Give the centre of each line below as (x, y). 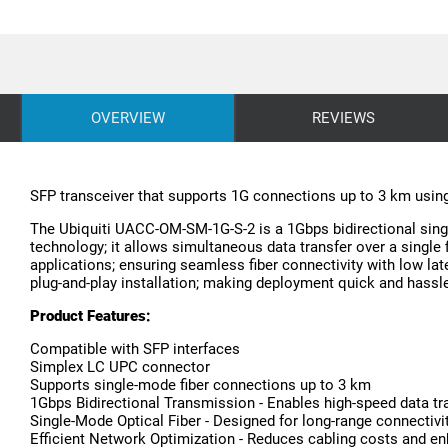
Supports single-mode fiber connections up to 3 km (200, 385)
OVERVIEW (128, 118)
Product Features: (90, 316)
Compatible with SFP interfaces (135, 349)
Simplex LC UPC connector (120, 367)
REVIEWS (343, 118)
